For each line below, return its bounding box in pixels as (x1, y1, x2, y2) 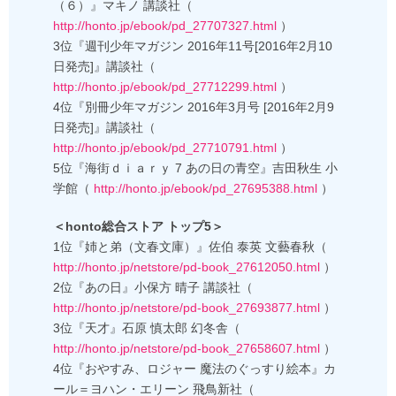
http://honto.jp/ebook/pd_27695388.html (90, 181, 317, 196)
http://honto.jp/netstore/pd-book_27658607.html (53, 341, 320, 356)
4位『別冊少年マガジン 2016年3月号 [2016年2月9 (53, 100, 334, 115)
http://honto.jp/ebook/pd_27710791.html (53, 141, 277, 156)
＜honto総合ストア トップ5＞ (53, 219, 224, 234)
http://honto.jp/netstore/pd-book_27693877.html (53, 301, 320, 316)
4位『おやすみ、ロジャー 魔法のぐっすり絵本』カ (53, 362, 336, 377)
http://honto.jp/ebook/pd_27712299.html (53, 80, 277, 95)
